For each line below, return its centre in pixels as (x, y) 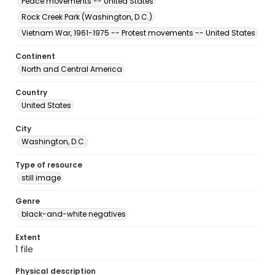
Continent (35, 56)
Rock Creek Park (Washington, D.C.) (87, 17)
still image (41, 178)
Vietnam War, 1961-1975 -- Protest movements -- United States (138, 33)
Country (31, 92)
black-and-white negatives (74, 214)
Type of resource (49, 165)
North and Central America (72, 69)
